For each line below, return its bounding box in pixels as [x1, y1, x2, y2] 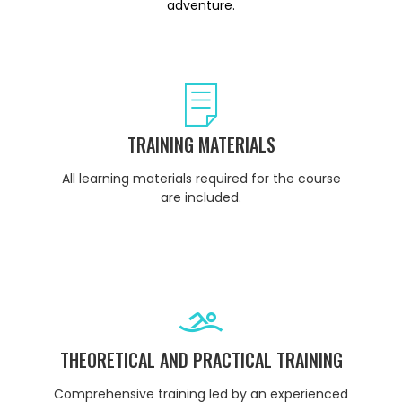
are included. [161, 188, 241, 207]
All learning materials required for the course [61, 170, 341, 188]
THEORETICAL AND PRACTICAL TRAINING [59, 346, 343, 374]
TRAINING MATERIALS [127, 131, 275, 159]
